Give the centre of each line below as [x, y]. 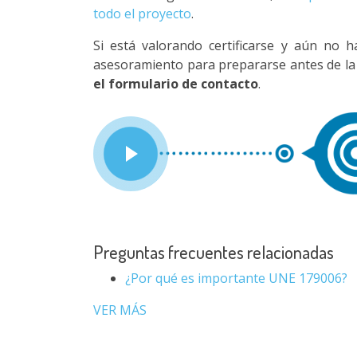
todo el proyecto [142, 14]
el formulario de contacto [176, 84]
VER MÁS [120, 310]
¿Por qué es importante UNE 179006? [236, 278]
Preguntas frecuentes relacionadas [214, 252]
